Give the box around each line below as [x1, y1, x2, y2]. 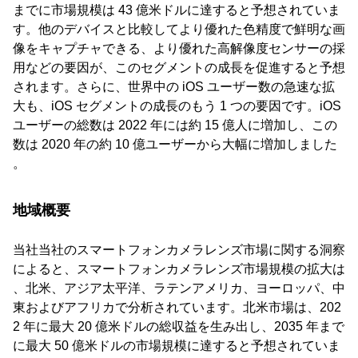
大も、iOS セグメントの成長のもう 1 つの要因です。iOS [13, 99, 341, 113]
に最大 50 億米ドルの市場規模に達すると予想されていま [13, 339, 340, 353]
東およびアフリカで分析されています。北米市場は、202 [13, 300, 341, 315]
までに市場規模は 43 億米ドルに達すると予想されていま [13, 3, 340, 18]
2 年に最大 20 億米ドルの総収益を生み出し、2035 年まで [13, 320, 344, 334]
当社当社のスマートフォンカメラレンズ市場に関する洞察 [13, 243, 345, 257]
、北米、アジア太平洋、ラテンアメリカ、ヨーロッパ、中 [13, 281, 345, 296]
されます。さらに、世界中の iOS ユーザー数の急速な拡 [13, 80, 335, 94]
